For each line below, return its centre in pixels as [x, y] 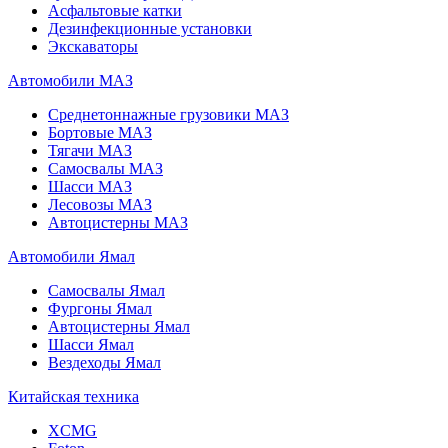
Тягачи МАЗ [90, 150]
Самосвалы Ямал [106, 290]
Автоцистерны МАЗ [118, 222]
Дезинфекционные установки [150, 28]
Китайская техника [73, 396]
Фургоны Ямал [100, 308]
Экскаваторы [93, 46]
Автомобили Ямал [71, 256]
